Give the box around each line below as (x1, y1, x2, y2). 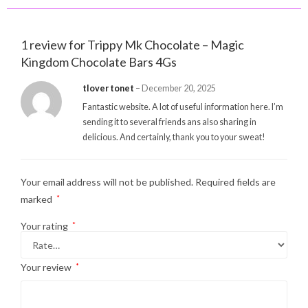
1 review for (21, 37, 87, 53)
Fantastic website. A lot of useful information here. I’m (82, 102, 283, 113)
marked (21, 193, 54, 206)
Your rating (21, 220, 70, 232)
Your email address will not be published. (21, 176, 193, 188)
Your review (21, 261, 74, 274)
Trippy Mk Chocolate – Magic (87, 37, 244, 53)
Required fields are (195, 176, 276, 188)
